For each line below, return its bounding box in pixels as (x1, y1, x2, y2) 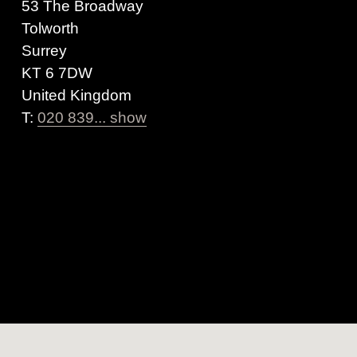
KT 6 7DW (21, 65, 92, 82)
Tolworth (21, 20, 79, 37)
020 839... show (37, 109, 147, 127)
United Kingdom (21, 87, 131, 104)
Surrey (21, 42, 67, 60)
